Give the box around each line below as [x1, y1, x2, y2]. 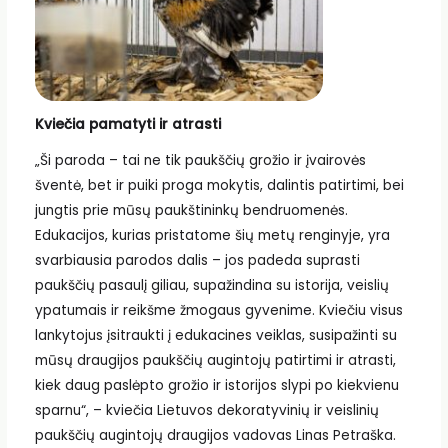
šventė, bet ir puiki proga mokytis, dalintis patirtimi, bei [34, 175, 404, 195]
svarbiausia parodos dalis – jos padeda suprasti [34, 250, 360, 270]
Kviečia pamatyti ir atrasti [34, 114, 221, 134]
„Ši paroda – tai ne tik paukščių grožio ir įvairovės [34, 150, 366, 170]
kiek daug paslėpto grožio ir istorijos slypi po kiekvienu [34, 375, 399, 395]
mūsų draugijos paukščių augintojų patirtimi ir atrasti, [34, 350, 396, 370]
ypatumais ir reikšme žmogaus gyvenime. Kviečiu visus [34, 300, 403, 320]
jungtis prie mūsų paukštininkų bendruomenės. [34, 200, 348, 220]
